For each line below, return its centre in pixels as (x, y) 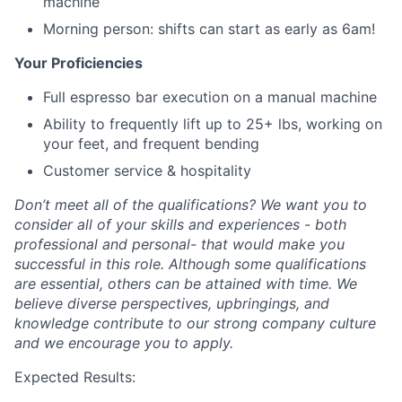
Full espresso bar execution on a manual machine (210, 97)
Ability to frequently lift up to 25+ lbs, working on (213, 124)
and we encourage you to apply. (124, 343)
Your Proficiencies (79, 63)
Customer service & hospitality (147, 170)
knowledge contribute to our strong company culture (195, 323)
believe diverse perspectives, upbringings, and (172, 303)
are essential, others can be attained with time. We (186, 284)
